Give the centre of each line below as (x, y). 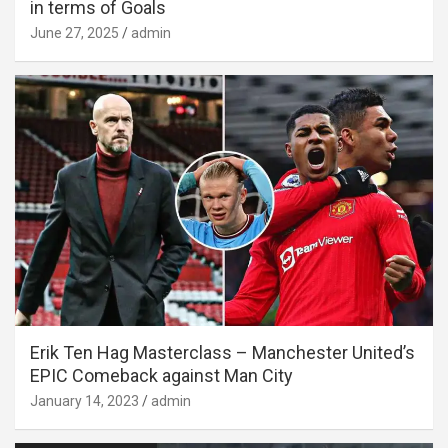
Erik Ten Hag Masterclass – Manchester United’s (222, 352)
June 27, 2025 (74, 33)
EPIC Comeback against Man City (161, 375)
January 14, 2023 (84, 401)
